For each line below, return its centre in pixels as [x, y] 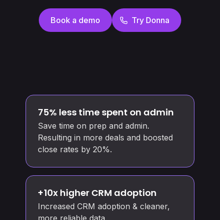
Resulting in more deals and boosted [105, 137]
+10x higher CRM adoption [97, 193]
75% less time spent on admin [106, 112]
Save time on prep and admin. [94, 126]
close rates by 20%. [75, 149]
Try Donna [151, 20]
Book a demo [75, 20]
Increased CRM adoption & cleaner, [104, 206]
